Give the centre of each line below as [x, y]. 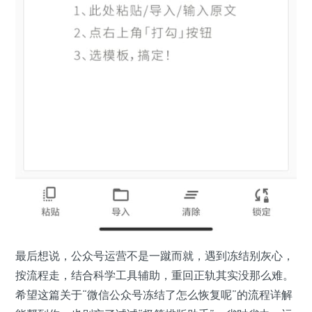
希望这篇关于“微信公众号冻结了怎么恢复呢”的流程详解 [154, 294]
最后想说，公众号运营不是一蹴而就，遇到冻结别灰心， [155, 255]
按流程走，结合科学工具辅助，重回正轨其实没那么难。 [155, 275]
